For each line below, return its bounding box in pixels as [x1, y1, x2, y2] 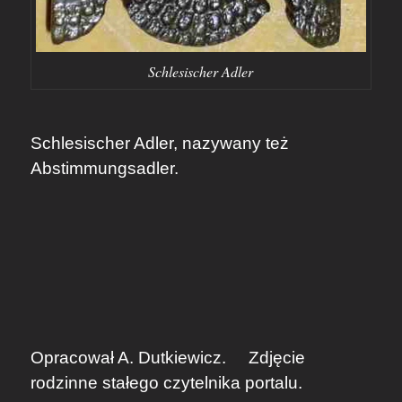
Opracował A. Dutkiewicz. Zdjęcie [30, 347, 305, 367]
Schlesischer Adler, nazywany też [30, 134, 289, 153]
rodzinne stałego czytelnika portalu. [30, 372, 352, 392]
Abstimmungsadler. [30, 159, 179, 179]
